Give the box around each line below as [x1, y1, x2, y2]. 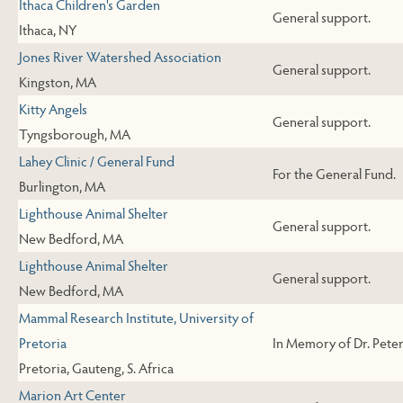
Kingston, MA [19, 72, 96, 92]
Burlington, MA [19, 176, 105, 196]
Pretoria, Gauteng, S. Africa [19, 358, 174, 378]
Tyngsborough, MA [19, 124, 130, 144]
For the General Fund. [273, 164, 396, 184]
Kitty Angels [19, 99, 87, 119]
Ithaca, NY [19, 20, 76, 40]
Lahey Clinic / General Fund [19, 151, 175, 171]
